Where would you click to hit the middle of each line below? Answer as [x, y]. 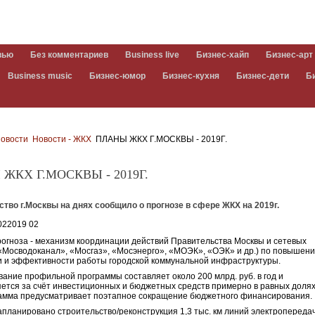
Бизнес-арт [289, 55]
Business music [40, 76]
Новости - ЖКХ [62, 139]
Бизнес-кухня [191, 76]
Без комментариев [69, 55]
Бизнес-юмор [117, 76]
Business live [152, 55]
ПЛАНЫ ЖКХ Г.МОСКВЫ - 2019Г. [161, 139]
